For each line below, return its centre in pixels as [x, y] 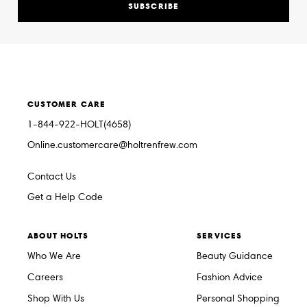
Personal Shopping [238, 299]
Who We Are [54, 256]
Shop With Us [56, 299]
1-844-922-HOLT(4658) [79, 125]
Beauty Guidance [235, 256]
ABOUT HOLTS [58, 236]
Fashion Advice [230, 278]
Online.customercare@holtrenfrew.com [112, 145]
